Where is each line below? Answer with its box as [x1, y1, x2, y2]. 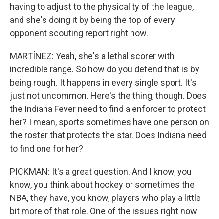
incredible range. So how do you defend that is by [10, 64, 199, 74]
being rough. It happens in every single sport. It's [10, 77, 197, 88]
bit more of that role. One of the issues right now [10, 206, 197, 216]
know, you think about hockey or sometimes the [10, 179, 195, 190]
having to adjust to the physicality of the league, [10, 1, 194, 12]
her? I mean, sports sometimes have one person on [10, 117, 209, 127]
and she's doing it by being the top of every [10, 15, 175, 25]
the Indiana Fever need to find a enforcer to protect [10, 104, 206, 114]
